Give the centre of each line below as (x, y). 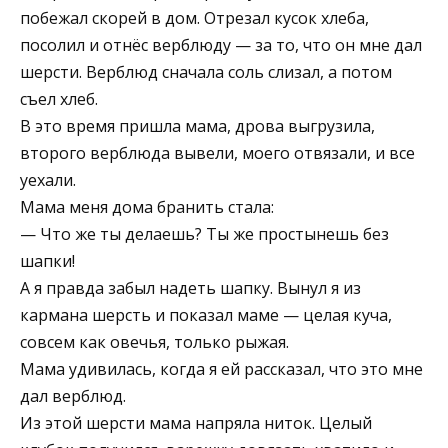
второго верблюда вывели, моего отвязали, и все (217, 152)
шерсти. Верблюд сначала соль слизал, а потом (206, 71)
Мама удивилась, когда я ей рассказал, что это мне (221, 368)
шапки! (47, 260)
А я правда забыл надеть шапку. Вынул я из (190, 287)
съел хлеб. (59, 98)
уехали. (48, 179)
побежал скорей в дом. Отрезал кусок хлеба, (194, 17)
